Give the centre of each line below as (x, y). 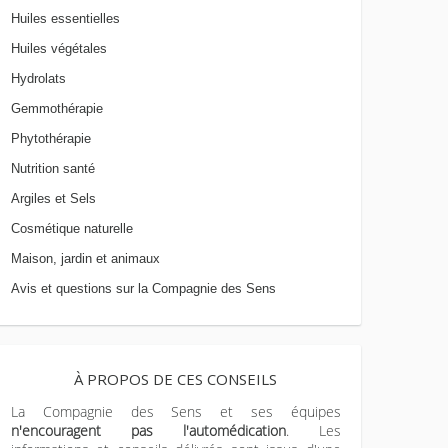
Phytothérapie (51, 138)
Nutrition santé (53, 168)
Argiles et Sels (53, 198)
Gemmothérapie (57, 108)
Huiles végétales (59, 48)
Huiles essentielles (65, 18)
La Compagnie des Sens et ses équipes (176, 411)
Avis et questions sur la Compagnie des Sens (143, 288)
